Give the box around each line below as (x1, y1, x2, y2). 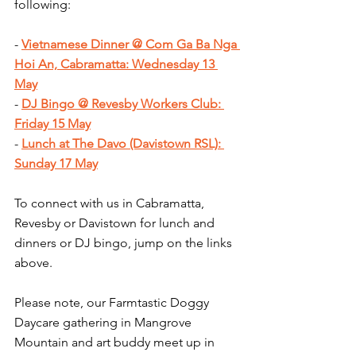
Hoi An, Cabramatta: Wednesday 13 (14, 56, 218, 72)
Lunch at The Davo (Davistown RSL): (21, 136, 224, 152)
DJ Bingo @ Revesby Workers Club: (21, 96, 224, 112)
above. (14, 255, 52, 271)
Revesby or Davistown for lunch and (14, 215, 218, 231)
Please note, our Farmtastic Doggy (14, 295, 212, 311)
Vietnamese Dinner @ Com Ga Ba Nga (21, 37, 240, 52)
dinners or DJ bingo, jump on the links (14, 235, 235, 251)
